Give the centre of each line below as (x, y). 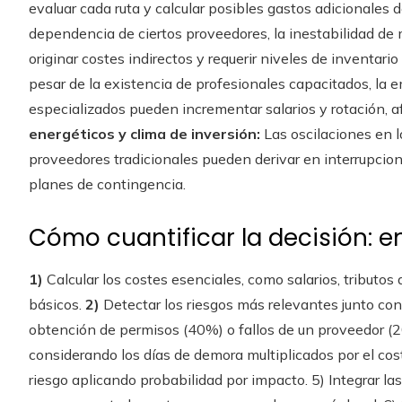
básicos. (57, 304)
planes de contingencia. (107, 184)
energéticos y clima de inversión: (144, 133)
